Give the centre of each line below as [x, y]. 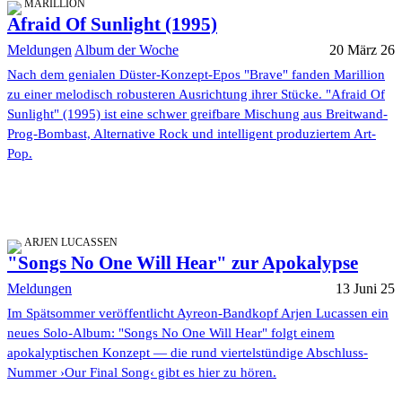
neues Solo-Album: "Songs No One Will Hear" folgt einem [171, 333]
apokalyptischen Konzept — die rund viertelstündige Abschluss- [188, 353]
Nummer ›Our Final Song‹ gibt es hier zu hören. [142, 373]
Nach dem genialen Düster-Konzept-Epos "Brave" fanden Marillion [196, 75]
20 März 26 [362, 50]
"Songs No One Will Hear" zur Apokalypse [183, 263]
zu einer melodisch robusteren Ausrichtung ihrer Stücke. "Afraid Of [196, 95]
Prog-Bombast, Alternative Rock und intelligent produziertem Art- [192, 134]
